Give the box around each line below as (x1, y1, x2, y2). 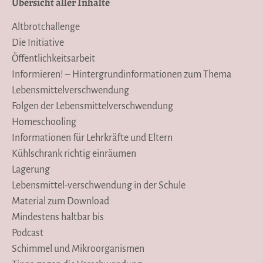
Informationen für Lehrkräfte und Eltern (12, 132, 173, 143)
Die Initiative (12, 37, 64, 48)
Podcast (12, 227, 43, 238)
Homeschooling (12, 116, 76, 127)
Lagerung (12, 164, 50, 175)
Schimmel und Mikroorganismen (12, 243, 144, 254)
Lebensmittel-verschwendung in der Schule (12, 180, 186, 191)
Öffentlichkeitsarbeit (12, 53, 95, 64)
